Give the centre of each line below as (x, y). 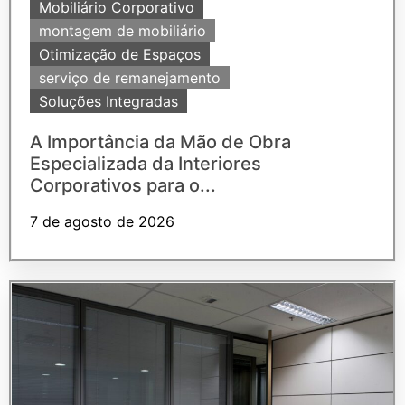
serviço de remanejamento (130, 78)
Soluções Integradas (108, 102)
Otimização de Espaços (120, 55)
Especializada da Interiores (146, 164)
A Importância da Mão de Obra (160, 142)
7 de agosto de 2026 (102, 222)
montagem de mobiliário (122, 31)
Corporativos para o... (123, 186)
